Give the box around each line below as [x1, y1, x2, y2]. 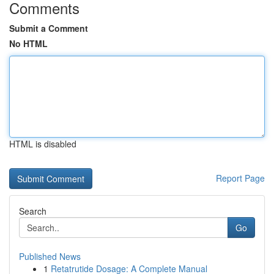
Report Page [216, 172, 265, 184]
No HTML [9, 37, 48, 50]
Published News [19, 250, 81, 262]
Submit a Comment [9, 22, 88, 34]
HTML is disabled [9, 138, 76, 150]
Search [19, 205, 46, 217]
